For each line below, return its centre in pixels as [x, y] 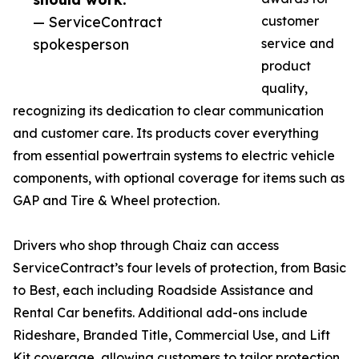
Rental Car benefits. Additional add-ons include [160, 313]
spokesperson [81, 44]
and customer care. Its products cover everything [166, 133]
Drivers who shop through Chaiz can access [146, 246]
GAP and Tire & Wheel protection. [116, 201]
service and [298, 44]
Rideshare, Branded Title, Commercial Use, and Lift [171, 335]
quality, [284, 89]
